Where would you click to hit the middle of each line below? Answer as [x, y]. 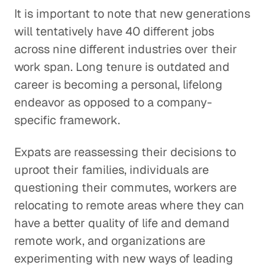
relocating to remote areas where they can [129, 205]
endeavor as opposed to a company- [113, 102]
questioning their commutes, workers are [125, 188]
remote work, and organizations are [110, 241]
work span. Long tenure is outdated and [122, 67]
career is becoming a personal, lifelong [118, 85]
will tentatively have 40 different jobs [114, 31]
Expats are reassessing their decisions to [125, 152]
